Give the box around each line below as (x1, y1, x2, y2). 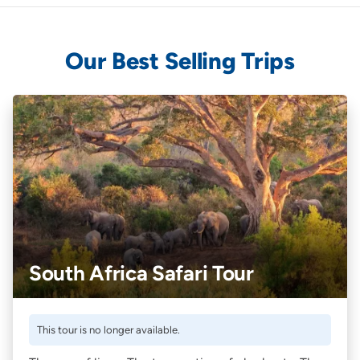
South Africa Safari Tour (28, 260, 254, 286)
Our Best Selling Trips (65, 46, 295, 75)
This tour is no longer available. (36, 323, 180, 336)
